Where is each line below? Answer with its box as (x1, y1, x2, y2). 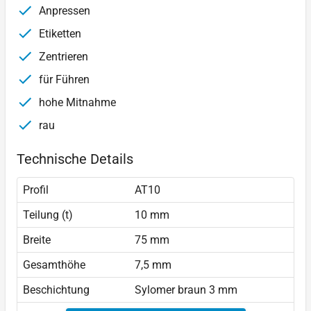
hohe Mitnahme (36, 96, 116, 110)
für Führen (36, 73, 90, 87)
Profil (23, 183, 49, 197)
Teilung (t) (23, 208, 73, 222)
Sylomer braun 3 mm (135, 283, 237, 297)
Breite (23, 233, 51, 247)
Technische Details (17, 151, 133, 168)
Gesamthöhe (23, 258, 85, 272)
